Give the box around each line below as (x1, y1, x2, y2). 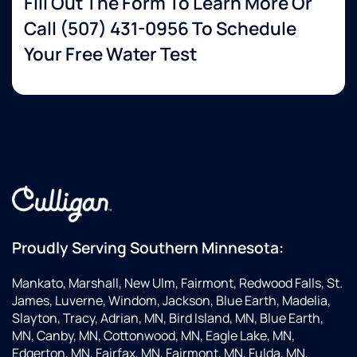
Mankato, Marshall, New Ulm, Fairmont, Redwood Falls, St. (12, 274, 343, 292)
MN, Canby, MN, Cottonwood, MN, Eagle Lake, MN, (12, 327, 295, 345)
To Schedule (189, 16, 296, 41)
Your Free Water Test (24, 41, 197, 67)
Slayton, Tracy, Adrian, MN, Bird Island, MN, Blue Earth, (12, 309, 324, 328)
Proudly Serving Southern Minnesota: (12, 237, 284, 259)
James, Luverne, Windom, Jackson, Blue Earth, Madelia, (12, 292, 331, 310)
